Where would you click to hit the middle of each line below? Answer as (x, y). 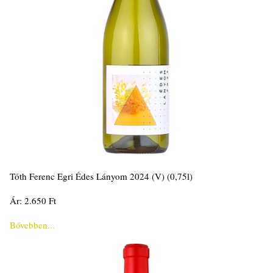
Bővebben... (32, 225)
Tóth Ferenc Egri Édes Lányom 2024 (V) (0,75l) (101, 176)
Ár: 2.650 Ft (33, 200)
